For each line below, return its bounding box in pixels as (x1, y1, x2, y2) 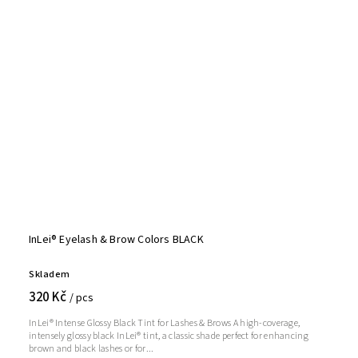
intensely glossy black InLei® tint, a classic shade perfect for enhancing (29, 329, 308, 344)
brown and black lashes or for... (29, 342, 154, 356)
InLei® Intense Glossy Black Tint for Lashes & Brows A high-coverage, (29, 316, 300, 331)
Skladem (29, 267, 70, 282)
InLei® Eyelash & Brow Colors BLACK (29, 232, 204, 249)
